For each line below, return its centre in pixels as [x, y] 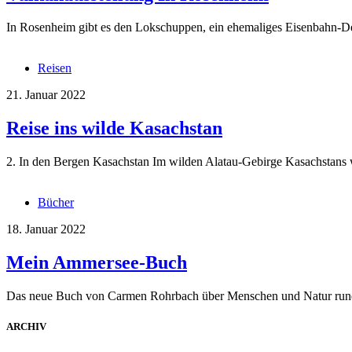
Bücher [56, 203]
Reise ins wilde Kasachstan [114, 128]
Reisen [55, 68]
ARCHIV [26, 327]
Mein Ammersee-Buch [97, 263]
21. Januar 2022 [46, 95]
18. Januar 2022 [46, 229]
